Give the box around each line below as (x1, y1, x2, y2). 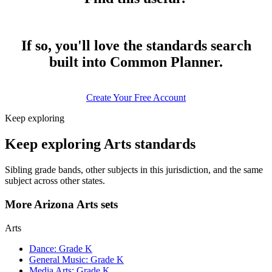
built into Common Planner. (49, 54, 223, 70)
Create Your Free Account (86, 92, 186, 103)
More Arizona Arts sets (5, 197, 118, 211)
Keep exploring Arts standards (5, 136, 195, 152)
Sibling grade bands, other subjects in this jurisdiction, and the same (5, 165, 263, 175)
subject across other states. (5, 175, 105, 186)
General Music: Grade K (29, 254, 124, 265)
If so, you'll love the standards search (21, 38, 251, 54)
